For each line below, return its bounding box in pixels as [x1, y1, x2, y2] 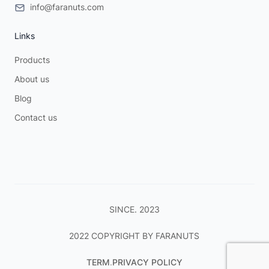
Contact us [14, 112, 57, 123]
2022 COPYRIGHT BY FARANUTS [69, 231, 200, 241]
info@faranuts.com [30, 2, 104, 13]
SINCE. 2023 [109, 204, 160, 215]
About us [14, 74, 49, 85]
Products [14, 55, 50, 65]
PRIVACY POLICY [112, 257, 183, 268]
